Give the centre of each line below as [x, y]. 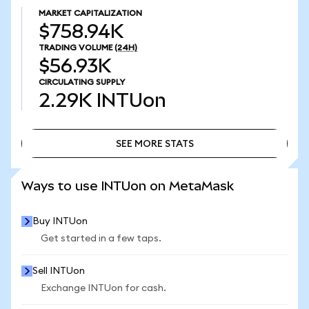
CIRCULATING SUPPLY [82, 82]
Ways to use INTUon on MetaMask [128, 186]
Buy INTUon [60, 221]
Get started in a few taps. [101, 239]
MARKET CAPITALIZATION [90, 13]
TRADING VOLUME [76, 48]
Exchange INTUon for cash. [103, 288]
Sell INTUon [59, 271]
